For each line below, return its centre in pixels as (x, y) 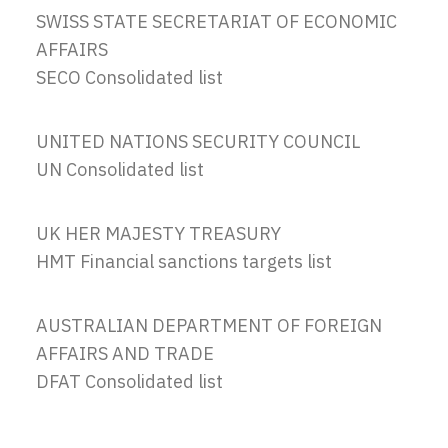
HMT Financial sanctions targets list (184, 261)
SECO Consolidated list (129, 77)
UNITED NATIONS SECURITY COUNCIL (198, 141)
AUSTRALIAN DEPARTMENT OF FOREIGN (209, 325)
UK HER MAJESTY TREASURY (158, 233)
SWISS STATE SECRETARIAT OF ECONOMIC (216, 21)
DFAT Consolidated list (129, 381)
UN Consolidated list (120, 169)
